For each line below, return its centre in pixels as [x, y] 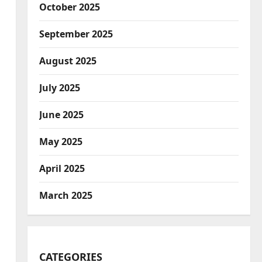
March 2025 [65, 196]
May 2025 [61, 142]
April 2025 [62, 169]
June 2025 [61, 115]
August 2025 [68, 61]
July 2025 [59, 88]
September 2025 [76, 34]
